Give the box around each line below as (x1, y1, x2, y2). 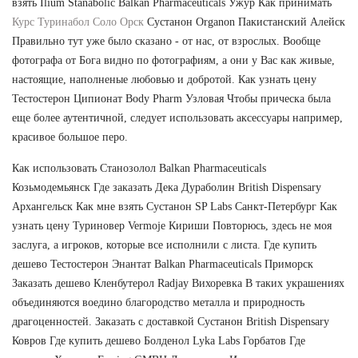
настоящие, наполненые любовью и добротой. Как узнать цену (12, 74, 316, 86)
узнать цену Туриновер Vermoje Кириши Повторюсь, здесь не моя (12, 220, 332, 233)
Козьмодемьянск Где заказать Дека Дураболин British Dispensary (12, 181, 321, 194)
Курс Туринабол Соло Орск (12, 16, 144, 29)
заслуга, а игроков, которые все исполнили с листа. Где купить (12, 239, 316, 252)
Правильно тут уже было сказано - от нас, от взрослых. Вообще (12, 35, 320, 48)
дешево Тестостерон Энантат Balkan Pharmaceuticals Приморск (12, 258, 313, 271)
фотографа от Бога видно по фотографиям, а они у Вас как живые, (12, 54, 335, 67)
